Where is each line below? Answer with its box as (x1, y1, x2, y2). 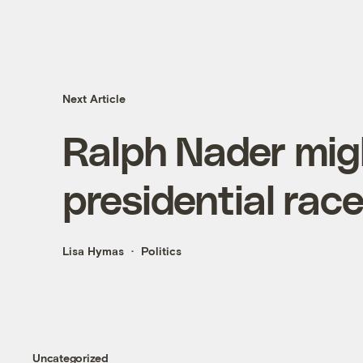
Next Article (62, 92, 126, 106)
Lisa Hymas (62, 244, 124, 258)
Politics (140, 244, 181, 258)
